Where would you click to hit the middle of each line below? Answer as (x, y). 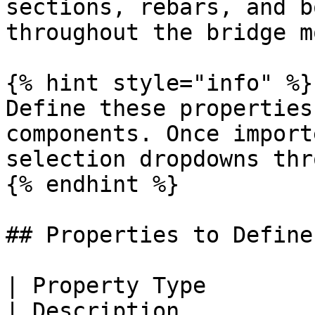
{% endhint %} (92, 184)
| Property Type (106, 285)
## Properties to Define (159, 235)
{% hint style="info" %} (159, 83)
